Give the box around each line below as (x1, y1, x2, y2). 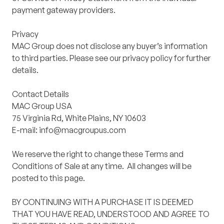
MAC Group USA (12, 101, 73, 111)
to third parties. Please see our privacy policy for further (12, 53, 210, 63)
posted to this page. (12, 173, 85, 183)
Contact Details (12, 89, 69, 99)
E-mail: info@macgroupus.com (12, 125, 126, 135)
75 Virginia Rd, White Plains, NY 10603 (12, 113, 146, 123)
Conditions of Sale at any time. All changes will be (12, 161, 191, 171)
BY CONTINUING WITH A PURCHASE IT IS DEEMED (12, 197, 193, 207)
